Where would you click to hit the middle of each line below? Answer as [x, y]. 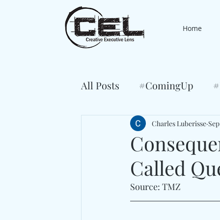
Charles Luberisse [179, 123]
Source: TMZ [155, 187]
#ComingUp [166, 85]
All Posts [100, 85]
